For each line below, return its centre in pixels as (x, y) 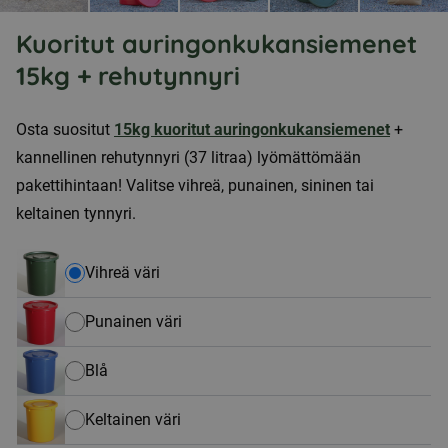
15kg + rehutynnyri (128, 75)
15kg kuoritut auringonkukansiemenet (252, 129)
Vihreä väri (122, 272)
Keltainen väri (133, 419)
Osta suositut (65, 129)
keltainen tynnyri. (76, 213)
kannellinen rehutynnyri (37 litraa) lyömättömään (188, 157)
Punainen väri (133, 321)
